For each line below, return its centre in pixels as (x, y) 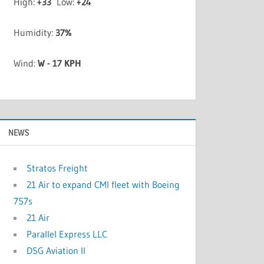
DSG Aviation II (56, 250)
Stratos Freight (57, 168)
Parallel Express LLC (67, 234)
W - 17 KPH (60, 63)
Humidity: (35, 33)
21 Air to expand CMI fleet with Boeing (103, 184)
